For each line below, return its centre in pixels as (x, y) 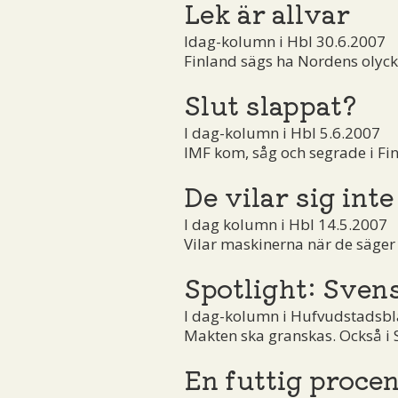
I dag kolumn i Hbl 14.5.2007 (286, 224)
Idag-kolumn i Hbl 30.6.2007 (285, 41)
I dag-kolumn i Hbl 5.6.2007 (282, 132)
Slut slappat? (271, 103)
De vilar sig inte (289, 195)
